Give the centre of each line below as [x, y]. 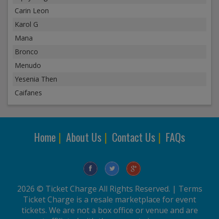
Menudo [28, 66]
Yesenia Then [36, 79]
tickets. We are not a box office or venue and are [109, 210]
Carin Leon [32, 11]
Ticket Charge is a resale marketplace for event [109, 200]
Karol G [26, 24]
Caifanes [28, 93]
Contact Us [133, 137]
